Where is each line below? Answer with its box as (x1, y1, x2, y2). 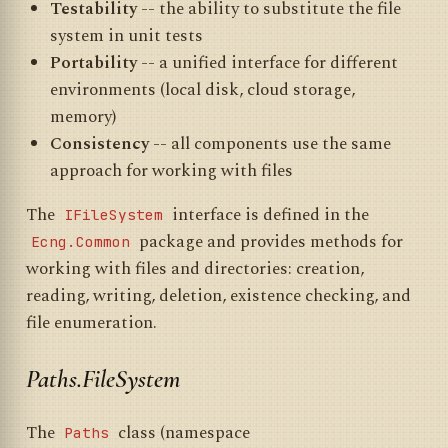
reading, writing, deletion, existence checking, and (26, 283, 411, 310)
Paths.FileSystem (26, 362, 180, 394)
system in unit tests (49, 23, 203, 50)
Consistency (49, 131, 149, 158)
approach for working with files (49, 158, 293, 185)
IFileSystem (64, 205, 163, 225)
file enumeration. (26, 310, 157, 337)
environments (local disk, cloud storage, (49, 77, 355, 104)
